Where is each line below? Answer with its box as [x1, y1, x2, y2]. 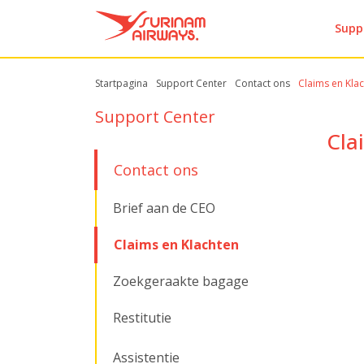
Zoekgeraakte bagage [113, 272, 249, 290]
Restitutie [113, 309, 171, 327]
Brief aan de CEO [113, 199, 215, 217]
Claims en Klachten [114, 236, 239, 253]
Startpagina [95, 76, 148, 90]
